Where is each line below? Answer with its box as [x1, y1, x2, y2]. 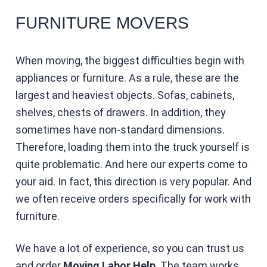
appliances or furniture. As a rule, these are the [15, 71, 239, 84]
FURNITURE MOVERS [15, 13, 189, 32]
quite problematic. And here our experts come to [15, 157, 247, 170]
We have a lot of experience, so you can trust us [15, 241, 244, 254]
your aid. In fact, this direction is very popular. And [15, 175, 252, 188]
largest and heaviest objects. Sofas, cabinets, [15, 88, 234, 101]
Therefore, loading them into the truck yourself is [15, 140, 250, 153]
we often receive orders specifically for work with [15, 192, 251, 205]
